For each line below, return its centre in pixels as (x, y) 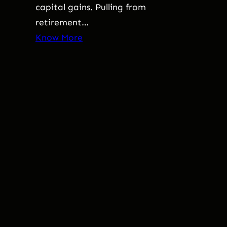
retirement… (62, 23)
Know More (59, 38)
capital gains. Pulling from (91, 7)
